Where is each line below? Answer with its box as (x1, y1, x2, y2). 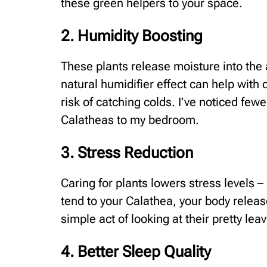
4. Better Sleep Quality (61, 243, 211, 261)
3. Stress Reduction (61, 144, 193, 162)
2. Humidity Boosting (61, 27, 203, 45)
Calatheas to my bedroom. (61, 113, 199, 128)
